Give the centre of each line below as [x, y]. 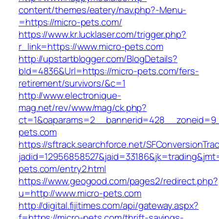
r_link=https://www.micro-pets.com [91, 47]
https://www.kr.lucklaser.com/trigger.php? [102, 34]
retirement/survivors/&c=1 [72, 83]
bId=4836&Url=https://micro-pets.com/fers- [109, 71]
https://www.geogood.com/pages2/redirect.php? [118, 181]
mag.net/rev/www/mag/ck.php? [83, 108]
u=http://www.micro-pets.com [80, 193]
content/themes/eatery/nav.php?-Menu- [103, 10]
